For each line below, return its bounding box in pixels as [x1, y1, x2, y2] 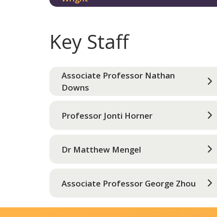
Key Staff [49, 28, 129, 55]
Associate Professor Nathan [62, 70, 175, 81]
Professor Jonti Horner [62, 109, 153, 121]
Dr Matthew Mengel [62, 143, 141, 155]
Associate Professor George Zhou [62, 177, 196, 189]
